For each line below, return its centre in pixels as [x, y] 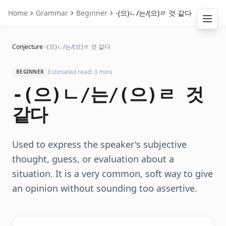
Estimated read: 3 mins [80, 72]
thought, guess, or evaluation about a [93, 159]
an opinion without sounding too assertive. [105, 188]
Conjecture [27, 47]
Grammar [52, 13]
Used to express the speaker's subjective [99, 144]
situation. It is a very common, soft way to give [112, 174]
